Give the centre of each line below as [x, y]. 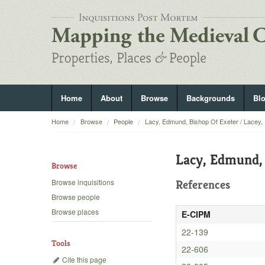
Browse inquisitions [83, 182]
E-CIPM [196, 214]
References [203, 185]
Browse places [75, 212]
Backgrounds [211, 98]
